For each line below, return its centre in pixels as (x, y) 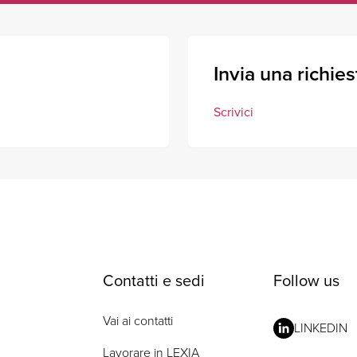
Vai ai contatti (137, 321)
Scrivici (233, 112)
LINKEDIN (321, 328)
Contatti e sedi (153, 281)
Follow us (307, 281)
